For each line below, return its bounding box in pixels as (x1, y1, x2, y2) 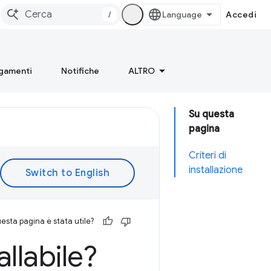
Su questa (189, 108, 234, 120)
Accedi (226, 9, 256, 20)
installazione (189, 164, 243, 176)
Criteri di (189, 149, 226, 162)
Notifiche (61, 65, 99, 76)
